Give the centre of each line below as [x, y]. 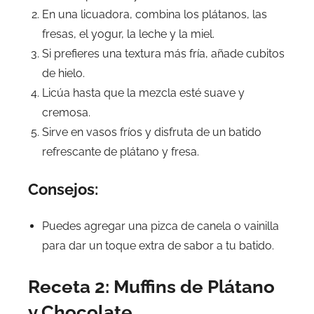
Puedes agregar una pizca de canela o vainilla [161, 226]
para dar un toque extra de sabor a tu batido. [158, 246]
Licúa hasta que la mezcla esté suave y [143, 93]
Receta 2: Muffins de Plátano [151, 287]
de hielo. [63, 74]
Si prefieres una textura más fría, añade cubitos [163, 54]
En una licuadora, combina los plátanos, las [155, 15]
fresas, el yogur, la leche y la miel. [128, 34]
